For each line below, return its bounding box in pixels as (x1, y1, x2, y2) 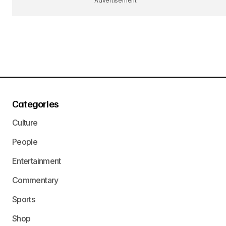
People (12, 137, 38, 147)
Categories (12, 97, 59, 110)
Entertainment (12, 156, 61, 166)
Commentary (12, 175, 59, 185)
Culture (12, 118, 38, 128)
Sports (12, 194, 35, 204)
